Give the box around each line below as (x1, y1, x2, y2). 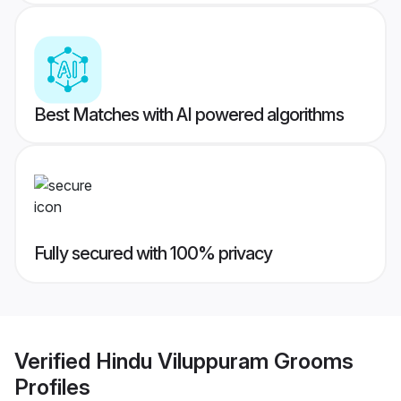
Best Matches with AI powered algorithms (34, 104, 344, 126)
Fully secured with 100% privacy (34, 243, 272, 265)
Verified (14, 347, 96, 374)
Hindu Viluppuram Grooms (96, 347, 354, 374)
